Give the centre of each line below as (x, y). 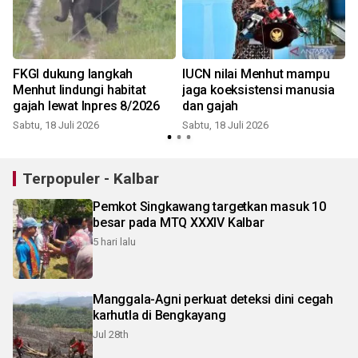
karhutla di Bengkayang (159, 315)
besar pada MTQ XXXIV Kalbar (179, 223)
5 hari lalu (114, 242)
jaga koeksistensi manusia (259, 90)
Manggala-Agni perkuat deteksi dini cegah (213, 299)
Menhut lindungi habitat (80, 90)
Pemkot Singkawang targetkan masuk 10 (209, 207)
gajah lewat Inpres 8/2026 (86, 106)
